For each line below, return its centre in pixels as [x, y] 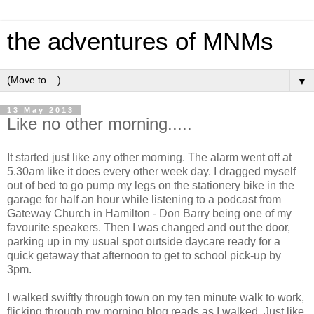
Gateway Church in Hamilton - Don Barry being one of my [149, 213]
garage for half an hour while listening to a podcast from [144, 199]
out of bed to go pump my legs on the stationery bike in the [151, 185]
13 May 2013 [41, 110]
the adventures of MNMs [140, 41]
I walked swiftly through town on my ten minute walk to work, [156, 297]
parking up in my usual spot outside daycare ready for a [144, 241]
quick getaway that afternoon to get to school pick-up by [144, 255]
